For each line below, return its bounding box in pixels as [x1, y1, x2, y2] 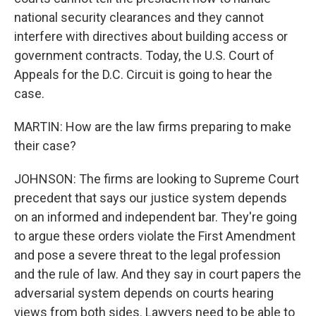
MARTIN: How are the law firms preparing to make [14, 119, 291, 134]
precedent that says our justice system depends [14, 190, 287, 205]
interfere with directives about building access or [14, 29, 288, 44]
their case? [14, 138, 76, 153]
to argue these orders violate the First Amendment [14, 229, 296, 243]
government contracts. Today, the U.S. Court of [14, 48, 274, 63]
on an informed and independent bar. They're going [14, 209, 297, 224]
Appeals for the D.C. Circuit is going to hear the [14, 67, 272, 82]
